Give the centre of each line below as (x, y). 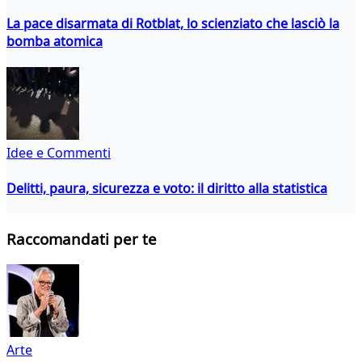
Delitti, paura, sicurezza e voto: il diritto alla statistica (167, 188)
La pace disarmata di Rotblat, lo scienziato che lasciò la (173, 23)
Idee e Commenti (59, 153)
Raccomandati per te (82, 239)
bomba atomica (55, 41)
